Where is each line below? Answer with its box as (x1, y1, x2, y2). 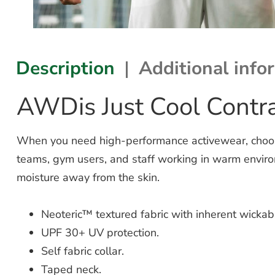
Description (15, 55, 115, 81)
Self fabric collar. (41, 244, 124, 259)
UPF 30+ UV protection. (41, 225, 159, 241)
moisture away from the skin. (16, 169, 160, 185)
